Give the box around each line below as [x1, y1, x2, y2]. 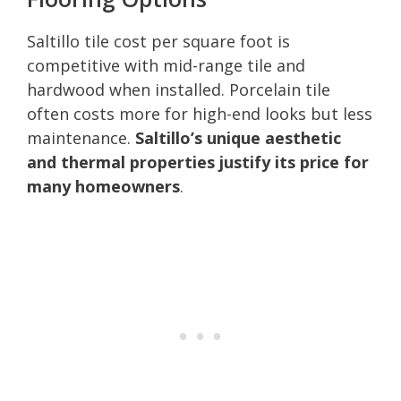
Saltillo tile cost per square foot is [27, 30, 290, 52]
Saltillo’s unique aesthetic [135, 126, 341, 149]
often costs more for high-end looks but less [27, 102, 372, 124]
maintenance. [27, 126, 135, 149]
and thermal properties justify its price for [27, 150, 369, 173]
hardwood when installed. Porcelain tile [27, 78, 330, 100]
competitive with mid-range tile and [27, 54, 305, 76]
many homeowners [27, 175, 180, 197]
